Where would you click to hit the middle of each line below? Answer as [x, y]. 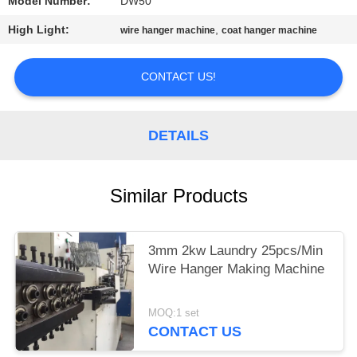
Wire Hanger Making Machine [237, 269]
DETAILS [178, 135]
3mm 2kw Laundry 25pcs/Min [236, 251]
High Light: [39, 30]
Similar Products [178, 196]
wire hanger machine [168, 31]
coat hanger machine [270, 31]
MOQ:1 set [174, 313]
